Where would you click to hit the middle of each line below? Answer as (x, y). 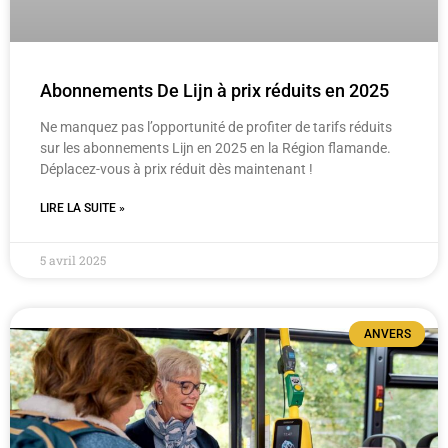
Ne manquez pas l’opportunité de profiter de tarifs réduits (216, 126)
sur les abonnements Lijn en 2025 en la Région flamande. (215, 147)
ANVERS (387, 333)
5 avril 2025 (73, 259)
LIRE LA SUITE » (82, 207)
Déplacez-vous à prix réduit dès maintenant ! (176, 168)
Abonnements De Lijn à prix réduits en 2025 (214, 90)
